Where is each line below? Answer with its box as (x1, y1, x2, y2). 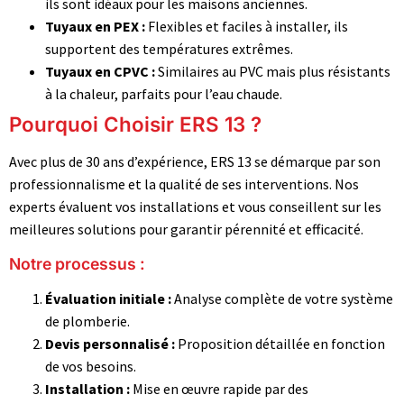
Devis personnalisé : (45, 334, 175, 353)
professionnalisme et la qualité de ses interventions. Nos (9, 175, 359, 194)
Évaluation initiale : (45, 289, 171, 308)
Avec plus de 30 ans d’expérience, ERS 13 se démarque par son (9, 152, 381, 171)
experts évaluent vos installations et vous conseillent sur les (9, 197, 381, 216)
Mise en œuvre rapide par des (130, 379, 308, 398)
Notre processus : (9, 253, 145, 273)
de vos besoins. (45, 356, 136, 375)
